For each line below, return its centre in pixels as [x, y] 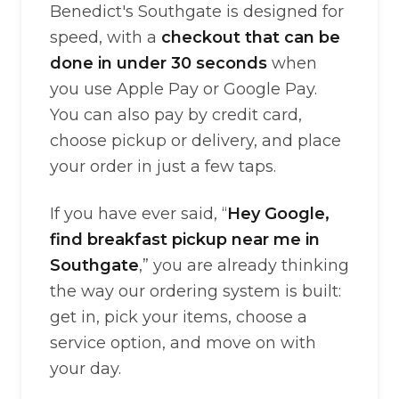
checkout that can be [251, 37]
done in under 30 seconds [159, 63]
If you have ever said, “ [138, 214]
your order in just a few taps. [163, 167]
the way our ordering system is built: [195, 291]
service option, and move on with [183, 343]
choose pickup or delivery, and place [195, 141]
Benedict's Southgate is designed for [197, 12]
